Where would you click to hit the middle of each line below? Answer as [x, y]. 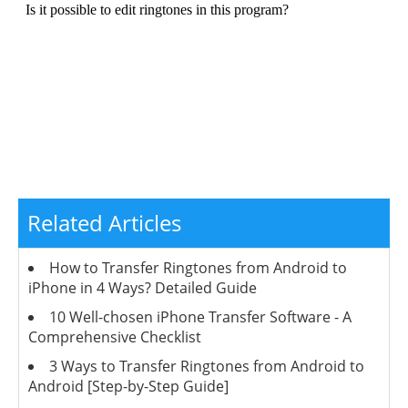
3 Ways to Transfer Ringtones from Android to [207, 366]
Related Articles [104, 222]
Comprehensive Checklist [115, 337]
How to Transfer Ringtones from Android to [198, 267]
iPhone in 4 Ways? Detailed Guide [143, 287]
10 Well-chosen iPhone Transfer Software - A [200, 316]
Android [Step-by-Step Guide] [128, 386]
